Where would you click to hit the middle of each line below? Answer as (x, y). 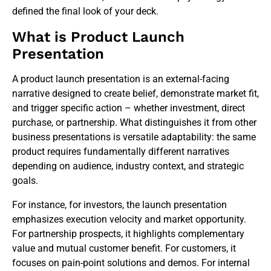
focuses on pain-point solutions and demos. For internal (131, 263)
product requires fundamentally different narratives (121, 152)
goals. (25, 181)
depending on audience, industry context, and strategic (128, 166)
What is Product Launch (98, 37)
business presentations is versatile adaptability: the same (134, 137)
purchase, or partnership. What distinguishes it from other (134, 123)
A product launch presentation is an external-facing (121, 79)
